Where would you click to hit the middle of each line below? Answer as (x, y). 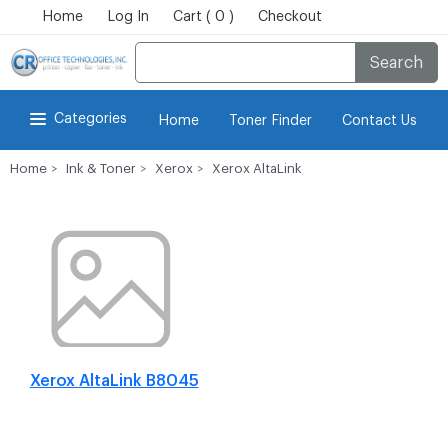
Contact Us (379, 121)
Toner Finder (270, 121)
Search (388, 62)
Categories (90, 119)
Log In (128, 17)
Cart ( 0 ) (203, 17)
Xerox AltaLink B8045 (114, 380)
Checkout (290, 17)
